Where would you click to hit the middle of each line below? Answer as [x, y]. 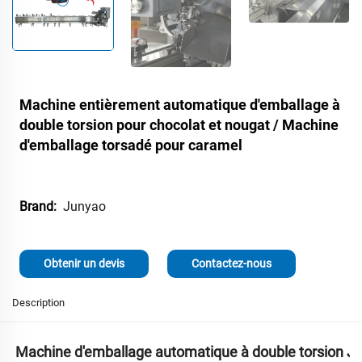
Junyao [84, 206]
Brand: [38, 207]
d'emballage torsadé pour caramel [130, 145]
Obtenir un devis [84, 264]
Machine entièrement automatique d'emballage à [179, 105]
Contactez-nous [231, 264]
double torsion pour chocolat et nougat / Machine [179, 125]
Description [38, 303]
